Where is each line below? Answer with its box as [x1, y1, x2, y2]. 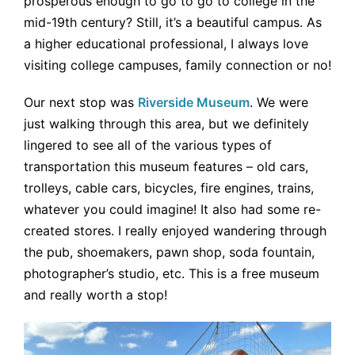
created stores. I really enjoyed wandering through [24, 222, 326, 239]
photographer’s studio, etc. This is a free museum [24, 265, 319, 281]
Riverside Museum [138, 94, 250, 110]
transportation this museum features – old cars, [24, 158, 308, 174]
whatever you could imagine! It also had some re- [24, 200, 321, 217]
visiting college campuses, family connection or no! [24, 56, 331, 73]
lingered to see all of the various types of [24, 136, 272, 153]
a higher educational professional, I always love [24, 35, 308, 52]
